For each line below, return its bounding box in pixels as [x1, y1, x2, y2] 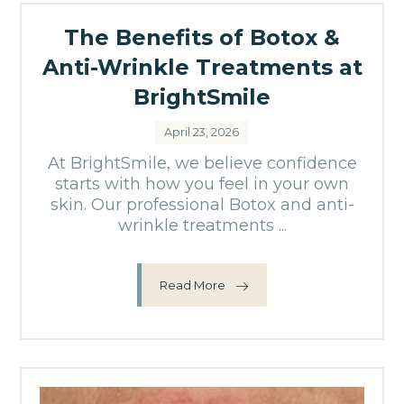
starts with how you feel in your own [55, 174, 349, 194]
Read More [160, 277, 225, 292]
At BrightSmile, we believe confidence [47, 153, 357, 173]
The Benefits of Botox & [64, 24, 340, 50]
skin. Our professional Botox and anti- [50, 195, 354, 215]
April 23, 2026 [164, 125, 239, 139]
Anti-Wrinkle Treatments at [41, 54, 363, 80]
